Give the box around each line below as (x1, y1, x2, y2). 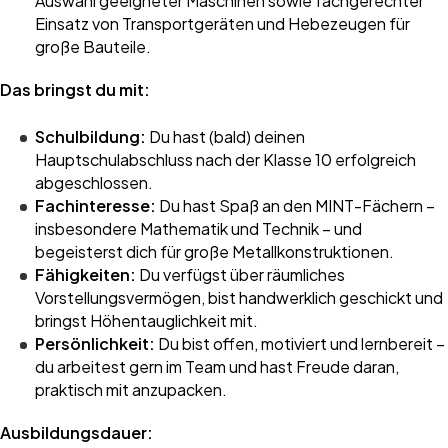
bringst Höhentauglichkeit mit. (35, 310, 258, 331)
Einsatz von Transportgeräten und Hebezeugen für (35, 13, 410, 34)
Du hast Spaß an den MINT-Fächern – (156, 195, 435, 216)
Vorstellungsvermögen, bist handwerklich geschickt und (35, 287, 443, 308)
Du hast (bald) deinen (146, 126, 305, 147)
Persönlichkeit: (35, 333, 155, 354)
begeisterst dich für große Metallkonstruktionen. (35, 241, 394, 262)
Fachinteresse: (35, 195, 156, 216)
